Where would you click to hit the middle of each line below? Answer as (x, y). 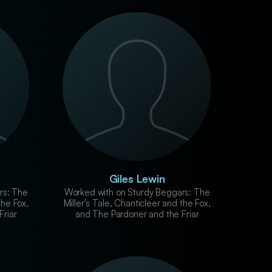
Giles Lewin (137, 178)
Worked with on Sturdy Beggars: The (137, 192)
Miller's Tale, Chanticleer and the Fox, (137, 203)
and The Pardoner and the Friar (137, 214)
